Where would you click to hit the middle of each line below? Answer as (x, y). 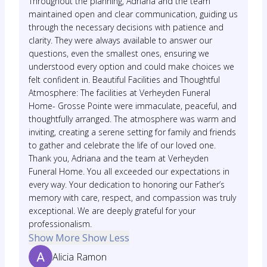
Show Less (106, 238)
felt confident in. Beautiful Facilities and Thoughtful (124, 80)
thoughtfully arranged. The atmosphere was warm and (132, 119)
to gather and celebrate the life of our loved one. (122, 145)
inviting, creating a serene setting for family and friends (132, 132)
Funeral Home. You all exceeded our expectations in (129, 171)
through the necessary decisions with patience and (126, 27)
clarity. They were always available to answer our (120, 40)
